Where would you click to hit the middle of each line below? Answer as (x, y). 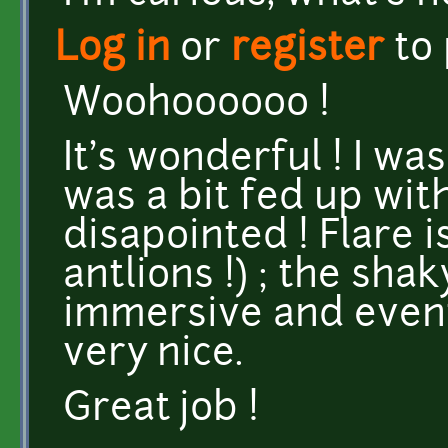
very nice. (153, 355)
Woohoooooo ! (196, 105)
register (307, 50)
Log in (112, 50)
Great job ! (161, 410)
